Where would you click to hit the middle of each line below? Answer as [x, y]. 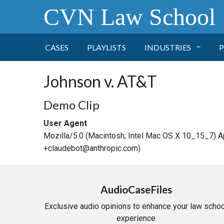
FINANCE [162, 102]
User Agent [65, 123]
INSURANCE [167, 185]
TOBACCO [164, 75]
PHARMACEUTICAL [181, 157]
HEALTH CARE [171, 130]
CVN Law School [129, 17]
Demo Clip [71, 105]
